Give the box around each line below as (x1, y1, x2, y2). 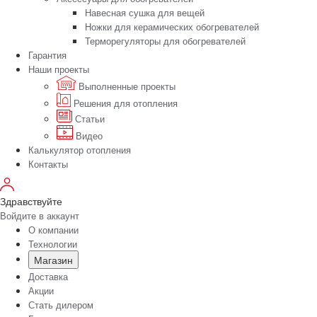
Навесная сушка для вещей (85, 6, 204, 20)
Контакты (28, 157, 68, 171)
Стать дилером (28, 298, 93, 312)
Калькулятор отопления (28, 143, 131, 157)
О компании (28, 223, 79, 237)
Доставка (28, 270, 68, 284)
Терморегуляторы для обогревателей (85, 34, 246, 48)
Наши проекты (28, 62, 89, 76)
